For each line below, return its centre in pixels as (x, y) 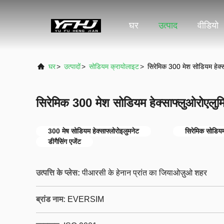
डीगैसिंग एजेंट (64, 141)
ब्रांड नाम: (51, 199)
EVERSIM (86, 199)
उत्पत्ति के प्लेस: (58, 173)
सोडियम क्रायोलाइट (114, 66)
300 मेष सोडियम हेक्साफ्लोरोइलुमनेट (93, 131)
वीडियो (208, 26)
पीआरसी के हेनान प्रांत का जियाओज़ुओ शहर (144, 173)
